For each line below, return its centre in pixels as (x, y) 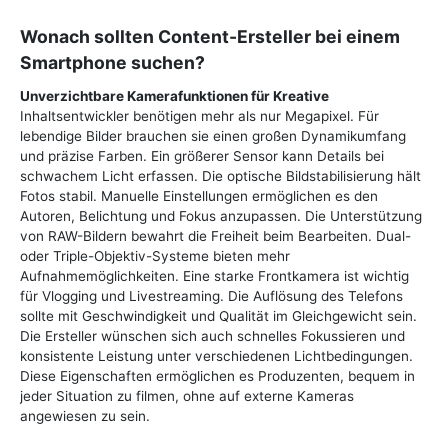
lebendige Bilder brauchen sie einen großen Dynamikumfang (213, 135)
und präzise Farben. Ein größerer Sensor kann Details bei (202, 155)
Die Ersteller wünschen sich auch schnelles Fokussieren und (212, 335)
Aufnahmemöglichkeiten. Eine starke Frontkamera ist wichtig (214, 275)
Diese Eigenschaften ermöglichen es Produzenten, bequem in (217, 375)
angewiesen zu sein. (85, 415)
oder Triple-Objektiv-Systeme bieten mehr (155, 255)
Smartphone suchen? (112, 62)
